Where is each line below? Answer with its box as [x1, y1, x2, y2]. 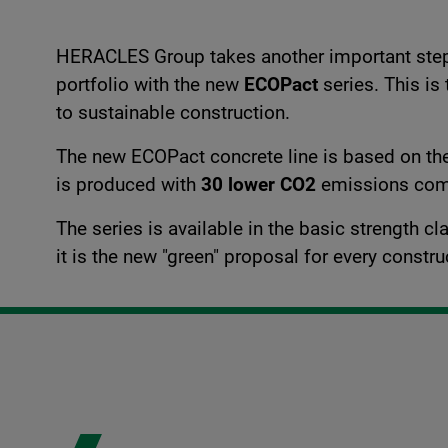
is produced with [56, 173, 201, 196]
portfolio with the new [56, 73, 244, 96]
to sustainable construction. [56, 101, 290, 124]
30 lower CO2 [201, 173, 316, 196]
